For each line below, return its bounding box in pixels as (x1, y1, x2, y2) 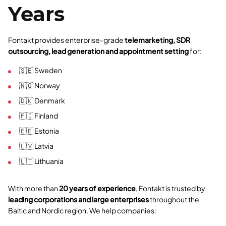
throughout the (149, 195, 199, 204)
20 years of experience (59, 184, 136, 193)
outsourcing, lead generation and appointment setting (8, 46, 189, 56)
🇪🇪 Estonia (19, 126, 59, 136)
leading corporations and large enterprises (8, 195, 149, 204)
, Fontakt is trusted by (136, 184, 205, 193)
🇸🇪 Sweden (19, 66, 62, 75)
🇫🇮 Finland (19, 111, 58, 121)
